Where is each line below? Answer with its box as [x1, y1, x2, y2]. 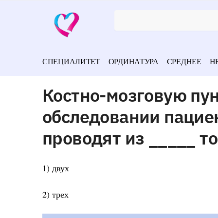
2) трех [42, 188, 69, 200]
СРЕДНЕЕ [166, 56, 201, 66]
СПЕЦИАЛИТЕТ [42, 56, 100, 66]
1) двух [42, 162, 69, 174]
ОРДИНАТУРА [108, 56, 159, 66]
